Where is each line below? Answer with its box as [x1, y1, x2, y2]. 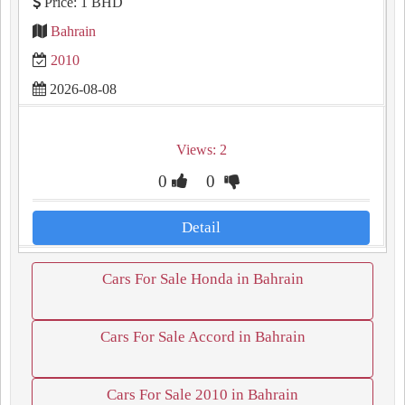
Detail [182, 219, 221, 236]
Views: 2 [175, 142, 227, 157]
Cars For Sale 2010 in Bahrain [107, 386, 298, 403]
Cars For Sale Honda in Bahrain [101, 270, 304, 287]
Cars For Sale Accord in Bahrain [99, 328, 306, 345]
